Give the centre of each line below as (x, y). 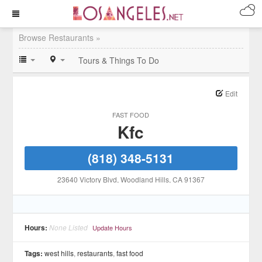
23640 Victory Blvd (87, 179)
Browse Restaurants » (60, 37)
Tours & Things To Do (119, 60)
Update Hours (113, 227)
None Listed (69, 227)
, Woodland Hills (143, 179)
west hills (59, 253)
